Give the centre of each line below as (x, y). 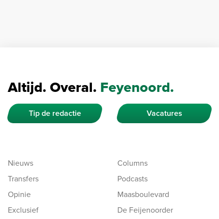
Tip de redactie (55, 113)
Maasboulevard (143, 194)
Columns (132, 163)
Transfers (23, 178)
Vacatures (164, 113)
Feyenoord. (137, 87)
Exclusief (23, 209)
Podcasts (132, 178)
